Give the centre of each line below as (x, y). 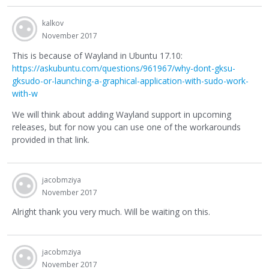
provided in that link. (51, 139)
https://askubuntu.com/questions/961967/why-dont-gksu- (124, 68)
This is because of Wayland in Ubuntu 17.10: (97, 55)
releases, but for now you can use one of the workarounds (126, 127)
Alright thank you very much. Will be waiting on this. (111, 212)
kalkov (53, 23)
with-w (25, 93)
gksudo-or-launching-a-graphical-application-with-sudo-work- (130, 80)
